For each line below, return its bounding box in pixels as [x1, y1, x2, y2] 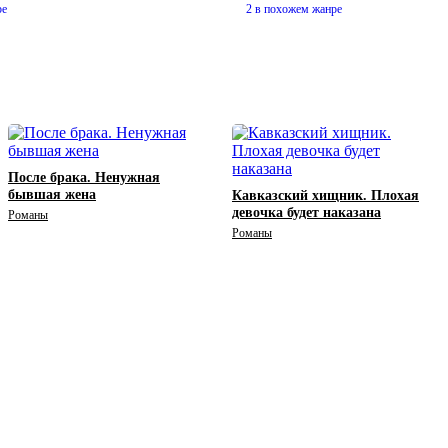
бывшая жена [8, 187, 96, 203]
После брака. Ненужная [8, 170, 160, 186]
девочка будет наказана [232, 205, 381, 221]
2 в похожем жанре [246, 2, 342, 17]
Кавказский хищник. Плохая [232, 188, 419, 204]
